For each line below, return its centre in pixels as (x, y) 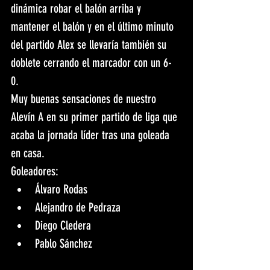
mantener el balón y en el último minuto (94, 27)
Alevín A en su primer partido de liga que (96, 117)
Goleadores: (36, 171)
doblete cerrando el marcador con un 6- (91, 63)
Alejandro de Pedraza (79, 208)
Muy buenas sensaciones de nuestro (85, 99)
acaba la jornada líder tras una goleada (92, 135)
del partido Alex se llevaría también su (90, 45)
